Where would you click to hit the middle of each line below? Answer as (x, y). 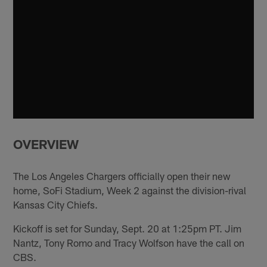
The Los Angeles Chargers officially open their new (122, 176)
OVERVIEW (46, 144)
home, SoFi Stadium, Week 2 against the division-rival (130, 190)
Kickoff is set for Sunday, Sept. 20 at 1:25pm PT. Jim (128, 229)
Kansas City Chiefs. (56, 205)
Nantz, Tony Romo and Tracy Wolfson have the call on (129, 243)
